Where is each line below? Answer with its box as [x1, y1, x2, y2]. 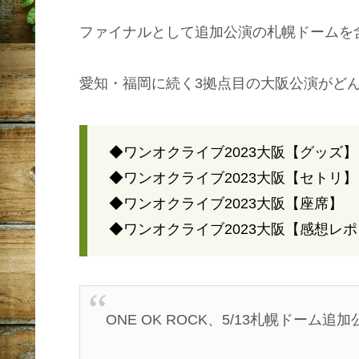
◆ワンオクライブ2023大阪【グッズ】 [109, 144, 357, 161]
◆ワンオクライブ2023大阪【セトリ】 [109, 170, 357, 187]
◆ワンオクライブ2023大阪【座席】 [109, 196, 343, 212]
